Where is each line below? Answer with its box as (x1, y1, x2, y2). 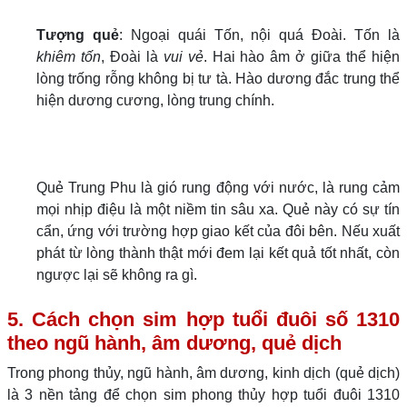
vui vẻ (163, 49, 203, 65)
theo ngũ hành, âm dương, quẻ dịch (7, 332, 342, 354)
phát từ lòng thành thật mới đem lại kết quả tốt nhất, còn (36, 245, 400, 261)
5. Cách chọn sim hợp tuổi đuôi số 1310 (7, 308, 400, 331)
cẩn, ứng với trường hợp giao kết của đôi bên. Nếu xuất (36, 223, 400, 239)
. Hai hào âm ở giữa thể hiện (203, 49, 401, 65)
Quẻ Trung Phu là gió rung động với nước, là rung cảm (36, 180, 400, 195)
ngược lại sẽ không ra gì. (36, 267, 197, 283)
